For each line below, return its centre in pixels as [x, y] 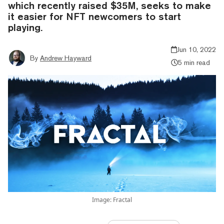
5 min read [194, 62]
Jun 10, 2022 [196, 49]
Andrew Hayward [66, 58]
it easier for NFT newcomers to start [94, 16]
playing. [25, 27]
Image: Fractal [112, 199]
